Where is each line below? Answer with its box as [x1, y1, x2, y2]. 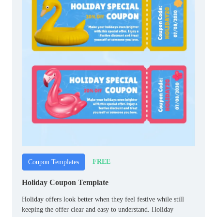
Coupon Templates [28, 158, 79, 166]
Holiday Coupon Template [22, 178, 108, 186]
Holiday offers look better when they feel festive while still [22, 195, 184, 203]
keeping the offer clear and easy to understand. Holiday [22, 205, 173, 213]
